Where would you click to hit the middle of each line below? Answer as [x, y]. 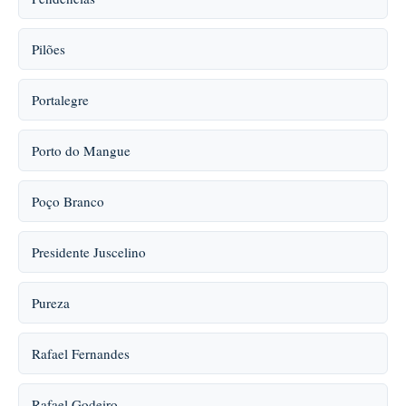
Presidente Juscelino [89, 252]
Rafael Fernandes [81, 353]
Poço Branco [68, 201]
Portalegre [60, 100]
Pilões [48, 49]
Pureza [51, 303]
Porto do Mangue [81, 150]
